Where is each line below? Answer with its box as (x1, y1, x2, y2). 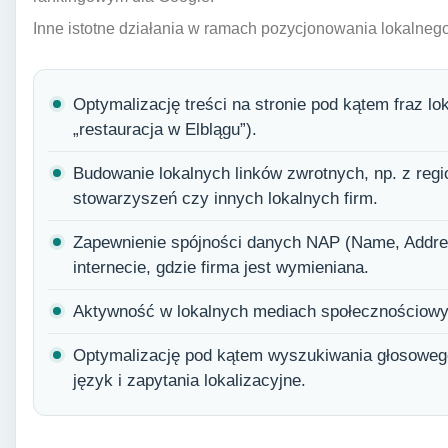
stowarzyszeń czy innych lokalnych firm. (73, 188, 378, 208)
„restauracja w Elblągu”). (73, 119, 257, 139)
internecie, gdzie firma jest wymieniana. (73, 257, 369, 277)
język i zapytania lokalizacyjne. (73, 370, 306, 390)
